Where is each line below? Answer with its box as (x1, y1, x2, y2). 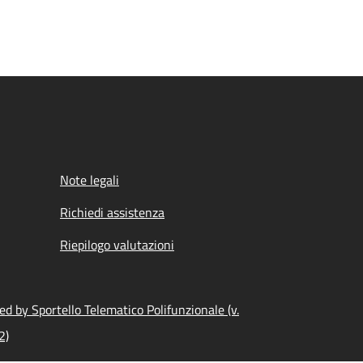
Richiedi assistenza (60, 203, 164, 222)
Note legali (60, 170, 119, 190)
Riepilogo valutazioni (60, 235, 174, 254)
